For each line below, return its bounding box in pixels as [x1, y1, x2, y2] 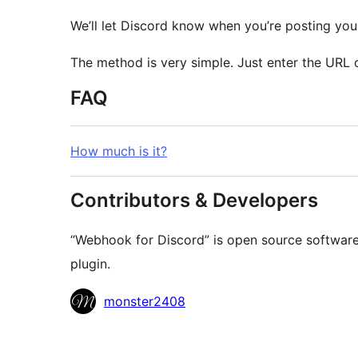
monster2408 [104, 293, 185, 310]
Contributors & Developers [70, 189, 318, 213]
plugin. [70, 256, 110, 272]
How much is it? [70, 143, 167, 160]
